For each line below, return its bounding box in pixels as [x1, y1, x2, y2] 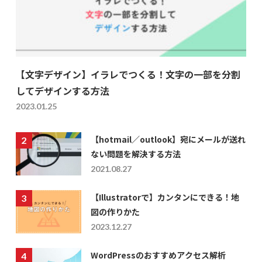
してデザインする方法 [15, 83, 109, 98]
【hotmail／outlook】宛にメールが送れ [90, 133, 246, 145]
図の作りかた [90, 205, 140, 218]
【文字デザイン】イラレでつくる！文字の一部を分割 [15, 67, 240, 81]
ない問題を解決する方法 [90, 147, 181, 160]
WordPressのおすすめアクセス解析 [90, 249, 226, 261]
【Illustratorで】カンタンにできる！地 [90, 191, 239, 203]
